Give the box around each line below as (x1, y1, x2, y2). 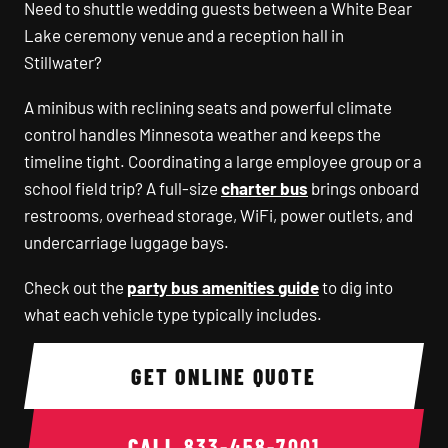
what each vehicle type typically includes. (24, 304, 322, 324)
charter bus (221, 178, 308, 198)
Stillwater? (24, 52, 102, 72)
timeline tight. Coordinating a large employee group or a (24, 151, 422, 171)
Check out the (24, 277, 127, 297)
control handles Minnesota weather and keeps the (24, 124, 381, 144)
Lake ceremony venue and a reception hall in (24, 25, 344, 45)
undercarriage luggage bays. (24, 232, 229, 252)
